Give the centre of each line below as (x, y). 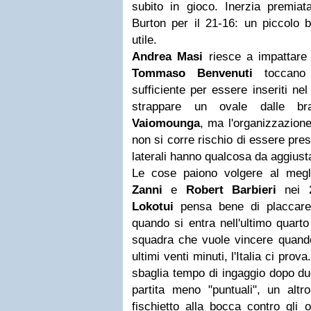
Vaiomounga (166, 123)
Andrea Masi (168, 57)
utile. (146, 40)
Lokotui (153, 207)
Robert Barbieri (231, 190)
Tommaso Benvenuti (193, 73)
